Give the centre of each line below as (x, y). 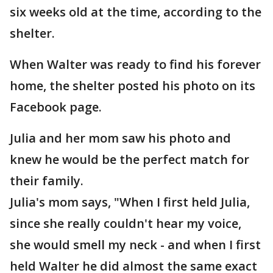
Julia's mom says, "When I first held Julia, (130, 202)
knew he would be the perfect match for (129, 160)
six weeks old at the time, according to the (136, 12)
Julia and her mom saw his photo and (120, 138)
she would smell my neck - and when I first (135, 245)
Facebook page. (56, 107)
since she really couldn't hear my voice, (126, 224)
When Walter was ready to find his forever (135, 65)
